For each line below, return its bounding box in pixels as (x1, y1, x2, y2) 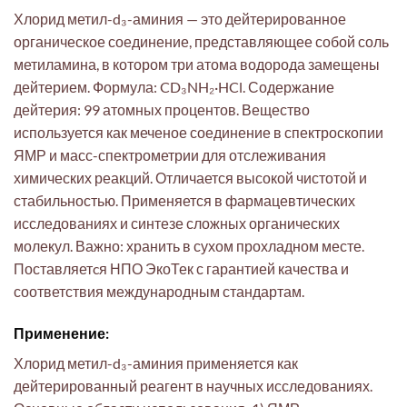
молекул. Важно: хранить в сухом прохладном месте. (14, 237, 364, 255)
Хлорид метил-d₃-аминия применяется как (14, 353, 298, 372)
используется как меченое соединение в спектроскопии (14, 124, 383, 142)
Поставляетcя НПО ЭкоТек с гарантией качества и (14, 260, 349, 278)
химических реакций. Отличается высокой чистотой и (14, 169, 367, 187)
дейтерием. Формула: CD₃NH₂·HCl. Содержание (14, 78, 334, 96)
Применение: (14, 323, 109, 342)
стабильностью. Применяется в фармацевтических (14, 192, 355, 210)
